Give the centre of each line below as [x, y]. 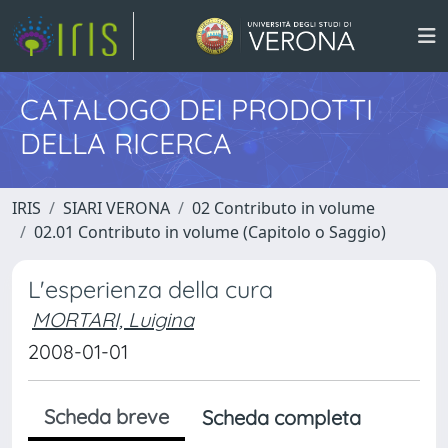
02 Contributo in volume [283, 208]
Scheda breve [106, 416]
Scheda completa [281, 417]
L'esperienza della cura [150, 289]
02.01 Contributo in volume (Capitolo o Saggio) [210, 232]
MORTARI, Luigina [113, 319]
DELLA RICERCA [126, 143]
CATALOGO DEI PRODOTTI [196, 109]
